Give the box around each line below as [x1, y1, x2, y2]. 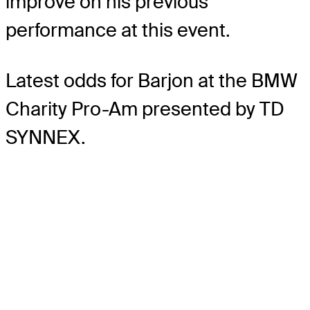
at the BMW [198, 68, 298, 93]
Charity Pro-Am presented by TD [6, 96, 284, 121]
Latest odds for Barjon [6, 68, 198, 93]
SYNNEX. [6, 125, 86, 149]
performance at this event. [6, 17, 230, 42]
